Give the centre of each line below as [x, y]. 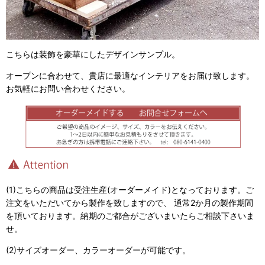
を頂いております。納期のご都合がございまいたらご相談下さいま [130, 216]
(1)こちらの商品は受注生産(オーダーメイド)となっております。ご [130, 190]
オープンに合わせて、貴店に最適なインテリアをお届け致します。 [130, 76]
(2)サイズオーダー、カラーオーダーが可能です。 [98, 250]
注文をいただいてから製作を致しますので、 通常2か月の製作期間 [130, 203]
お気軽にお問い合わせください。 [68, 89]
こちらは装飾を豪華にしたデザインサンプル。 [93, 54]
